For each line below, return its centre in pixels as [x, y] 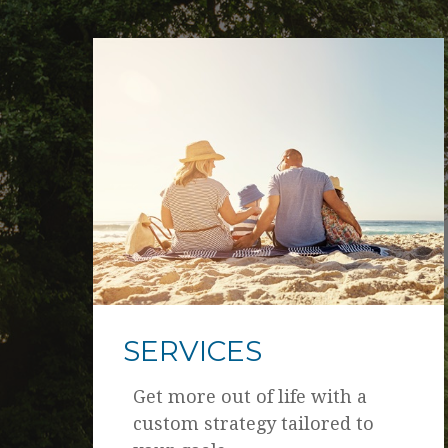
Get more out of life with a [249, 396]
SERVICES [192, 350]
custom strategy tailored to [253, 423]
